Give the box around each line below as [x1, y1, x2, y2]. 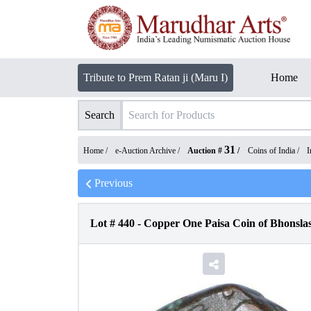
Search [85, 109, 115, 121]
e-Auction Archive [115, 146, 176, 155]
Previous [94, 177, 133, 189]
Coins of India [248, 146, 295, 155]
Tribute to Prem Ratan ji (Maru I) [83, 72, 228, 83]
